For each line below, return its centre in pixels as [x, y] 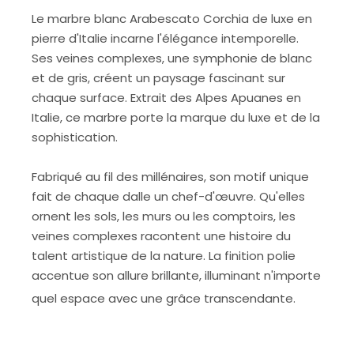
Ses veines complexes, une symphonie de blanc [172, 58]
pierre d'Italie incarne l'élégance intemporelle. [166, 39]
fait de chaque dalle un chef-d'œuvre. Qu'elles [169, 197]
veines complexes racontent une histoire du [162, 236]
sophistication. [75, 137]
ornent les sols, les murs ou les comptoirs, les [164, 217]
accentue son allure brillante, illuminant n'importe [177, 276]
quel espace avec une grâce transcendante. [164, 299]
